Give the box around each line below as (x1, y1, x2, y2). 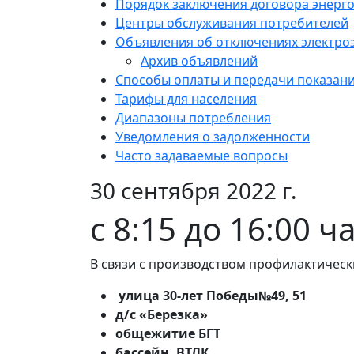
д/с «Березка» (115, 306, 208, 324)
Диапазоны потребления (115, 109, 271, 127)
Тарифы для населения (115, 90, 257, 108)
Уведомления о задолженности (115, 128, 310, 146)
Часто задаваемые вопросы (115, 147, 288, 165)
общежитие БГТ (115, 325, 220, 343)
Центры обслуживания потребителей (115, 14, 348, 32)
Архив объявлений (141, 52, 258, 70)
